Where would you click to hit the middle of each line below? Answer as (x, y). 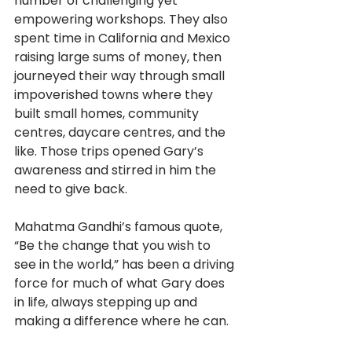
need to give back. (72, 189)
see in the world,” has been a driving (126, 265)
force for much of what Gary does (121, 284)
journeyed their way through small (121, 76)
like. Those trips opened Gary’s (110, 152)
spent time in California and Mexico (124, 38)
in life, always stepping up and (107, 302)
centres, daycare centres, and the (121, 133)
